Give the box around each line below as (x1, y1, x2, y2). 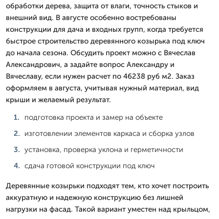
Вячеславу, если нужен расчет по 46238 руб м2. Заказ (6, 71, 195, 81)
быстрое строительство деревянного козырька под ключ (6, 36, 205, 45)
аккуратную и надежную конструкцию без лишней (6, 193, 183, 202)
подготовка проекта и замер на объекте (24, 112, 163, 122)
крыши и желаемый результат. (6, 95, 111, 104)
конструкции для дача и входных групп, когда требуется (6, 24, 203, 34)
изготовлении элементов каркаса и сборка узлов (24, 129, 195, 138)
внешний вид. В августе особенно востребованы (6, 13, 176, 22)
